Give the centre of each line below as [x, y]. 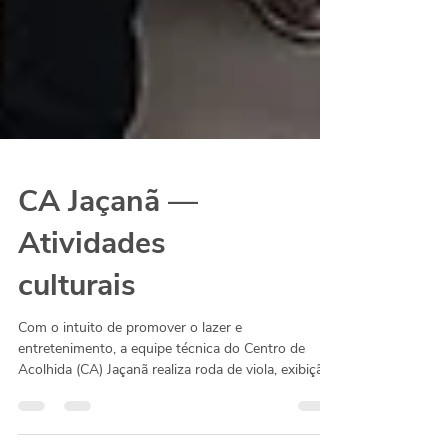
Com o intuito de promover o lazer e [130, 360]
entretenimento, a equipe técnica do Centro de [161, 381]
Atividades [92, 276]
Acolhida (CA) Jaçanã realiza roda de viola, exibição [174, 402]
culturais [77, 318]
